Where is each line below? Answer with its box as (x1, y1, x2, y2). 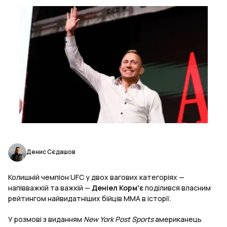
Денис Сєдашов (26, 147, 75, 156)
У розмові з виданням (8, 214, 84, 224)
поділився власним (143, 183, 211, 193)
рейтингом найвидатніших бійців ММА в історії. (8, 194, 173, 204)
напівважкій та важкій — (8, 183, 92, 193)
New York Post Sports (84, 214, 154, 224)
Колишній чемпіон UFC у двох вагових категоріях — (8, 172, 184, 182)
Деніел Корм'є (92, 183, 143, 193)
